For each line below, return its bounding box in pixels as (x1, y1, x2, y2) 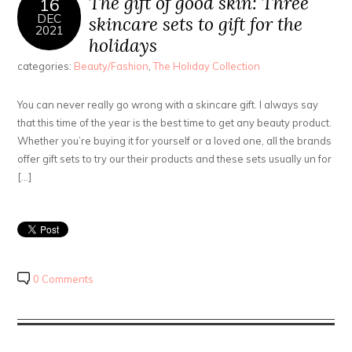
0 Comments (33, 273, 94, 286)
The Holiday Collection (153, 60, 261, 73)
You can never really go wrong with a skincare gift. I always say (17, 98, 319, 112)
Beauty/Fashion (74, 60, 149, 73)
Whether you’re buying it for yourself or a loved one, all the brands (17, 134, 332, 148)
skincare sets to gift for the (89, 13, 303, 36)
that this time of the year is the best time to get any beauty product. (17, 116, 332, 130)
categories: (17, 60, 75, 73)
